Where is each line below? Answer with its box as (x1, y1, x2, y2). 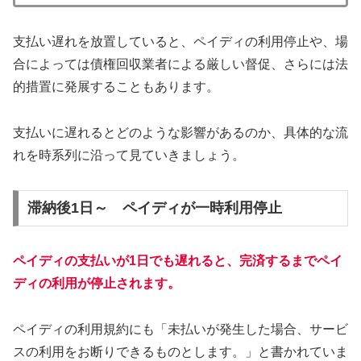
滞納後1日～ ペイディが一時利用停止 (27, 200, 282, 217)
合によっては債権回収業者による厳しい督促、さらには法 (13, 57, 348, 72)
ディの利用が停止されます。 (13, 276, 180, 291)
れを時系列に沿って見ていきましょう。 (13, 147, 245, 162)
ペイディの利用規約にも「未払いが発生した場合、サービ (13, 322, 348, 337)
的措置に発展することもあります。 (13, 80, 219, 94)
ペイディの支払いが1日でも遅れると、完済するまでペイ (13, 254, 342, 268)
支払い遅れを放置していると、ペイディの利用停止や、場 (13, 35, 348, 49)
